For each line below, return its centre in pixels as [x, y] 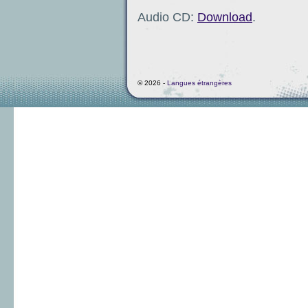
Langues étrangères [199, 83]
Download [225, 18]
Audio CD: [167, 18]
